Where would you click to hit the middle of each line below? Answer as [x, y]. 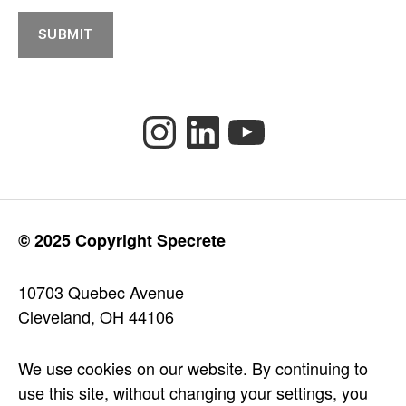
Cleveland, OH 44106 [96, 316]
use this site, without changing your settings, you [193, 392]
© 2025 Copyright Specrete [122, 240]
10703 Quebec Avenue [101, 291]
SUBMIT [66, 34]
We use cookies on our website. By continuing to [193, 367]
